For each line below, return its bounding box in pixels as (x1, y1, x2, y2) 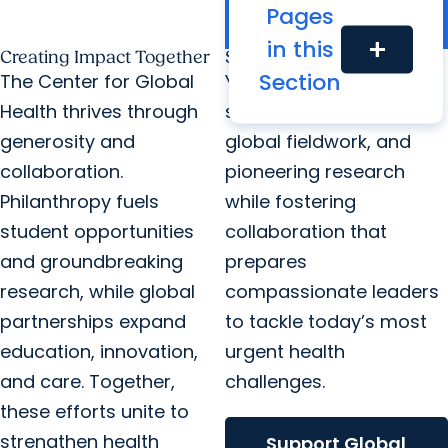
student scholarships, (224, 99, 417, 124)
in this (266, 33, 334, 65)
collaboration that (224, 219, 387, 244)
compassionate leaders (224, 279, 439, 304)
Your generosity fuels (224, 69, 413, 94)
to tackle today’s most (224, 309, 427, 334)
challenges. (224, 369, 330, 394)
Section (259, 66, 342, 98)
